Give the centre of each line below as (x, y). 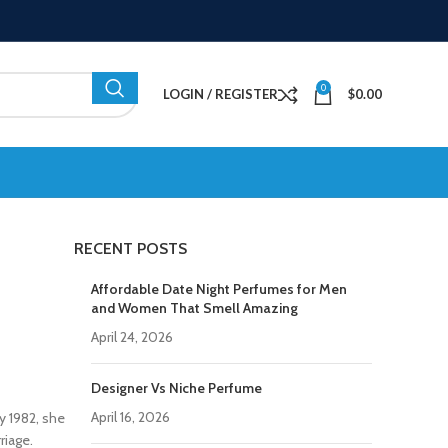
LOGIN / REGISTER (220, 94)
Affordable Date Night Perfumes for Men (219, 289)
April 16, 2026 (130, 417)
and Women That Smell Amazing (194, 308)
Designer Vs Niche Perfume (176, 388)
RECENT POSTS (130, 248)
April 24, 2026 (132, 337)
